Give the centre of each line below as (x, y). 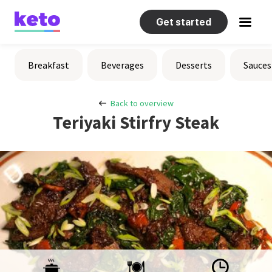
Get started (184, 22)
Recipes (34, 49)
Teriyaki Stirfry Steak (136, 122)
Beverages (122, 65)
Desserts (194, 65)
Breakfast (49, 65)
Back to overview (142, 103)
